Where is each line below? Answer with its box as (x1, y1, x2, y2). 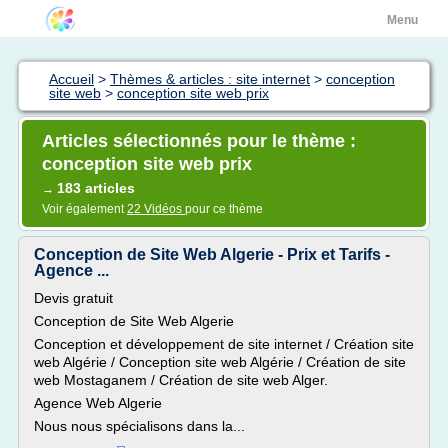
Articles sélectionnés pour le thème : (42, 131, 356, 151)
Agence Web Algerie (34, 395, 162, 411)
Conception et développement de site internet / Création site (34, 336, 414, 352)
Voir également (42, 202, 127, 216)
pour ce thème (185, 202, 263, 216)
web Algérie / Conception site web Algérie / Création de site (34, 354, 406, 370)
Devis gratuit (34, 290, 113, 306)
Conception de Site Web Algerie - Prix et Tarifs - (34, 246, 390, 263)
